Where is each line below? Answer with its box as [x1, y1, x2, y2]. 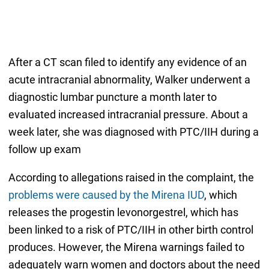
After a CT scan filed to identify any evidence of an [8, 55, 247, 68]
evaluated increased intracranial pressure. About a [8, 107, 248, 121]
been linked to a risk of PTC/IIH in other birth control [8, 223, 253, 236]
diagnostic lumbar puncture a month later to [8, 90, 217, 103]
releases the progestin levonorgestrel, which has [8, 205, 238, 219]
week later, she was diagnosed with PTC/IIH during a [8, 125, 259, 138]
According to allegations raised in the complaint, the [8, 171, 254, 184]
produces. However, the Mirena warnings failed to [8, 240, 244, 253]
